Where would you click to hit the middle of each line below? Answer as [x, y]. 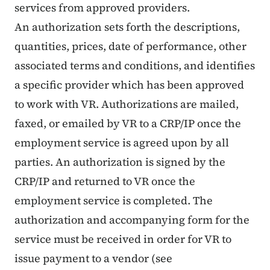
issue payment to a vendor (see [93, 259]
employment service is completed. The [114, 201]
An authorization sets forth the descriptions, [127, 27]
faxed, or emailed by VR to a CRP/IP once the [128, 124]
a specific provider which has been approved [129, 85]
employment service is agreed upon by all [122, 143]
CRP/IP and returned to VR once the [105, 181]
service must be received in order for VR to [123, 239]
